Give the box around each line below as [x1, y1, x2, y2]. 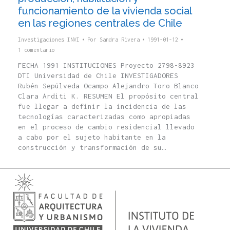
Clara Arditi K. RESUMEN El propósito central [18, 92, 199, 101]
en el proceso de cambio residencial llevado [18, 123, 195, 131]
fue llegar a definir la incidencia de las [18, 102, 186, 111]
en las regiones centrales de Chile [18, 17, 182, 30]
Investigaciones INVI [18, 36, 80, 43]
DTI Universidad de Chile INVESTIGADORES [18, 71, 178, 80]
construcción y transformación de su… [18, 143, 166, 152]
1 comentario [18, 47, 55, 53]
